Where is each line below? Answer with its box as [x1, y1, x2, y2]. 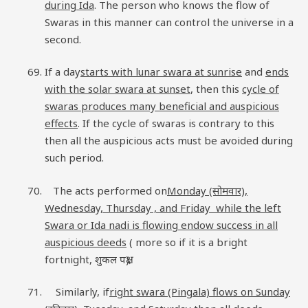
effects [45, 116, 78, 130]
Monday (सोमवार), [167, 183, 247, 197]
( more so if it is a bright [126, 234, 247, 249]
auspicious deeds [45, 234, 126, 249]
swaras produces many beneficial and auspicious [45, 99, 279, 113]
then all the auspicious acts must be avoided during [45, 133, 293, 147]
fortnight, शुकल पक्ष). [45, 252, 131, 266]
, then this [190, 82, 242, 96]
